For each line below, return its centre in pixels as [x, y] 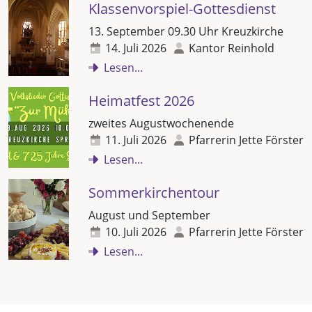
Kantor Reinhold [232, 48]
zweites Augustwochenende [161, 123]
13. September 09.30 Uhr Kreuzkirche [186, 31]
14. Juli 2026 [136, 48]
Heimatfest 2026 [141, 100]
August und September [149, 215]
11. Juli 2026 [136, 140]
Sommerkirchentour [154, 192]
